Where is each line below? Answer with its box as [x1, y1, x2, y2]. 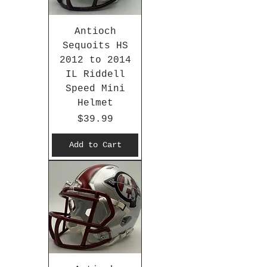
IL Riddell [65, 69, 125, 80]
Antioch [74, 26, 116, 38]
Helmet [77, 98, 113, 109]
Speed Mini [65, 83, 125, 95]
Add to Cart [69, 140, 122, 150]
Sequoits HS [62, 41, 128, 52]
